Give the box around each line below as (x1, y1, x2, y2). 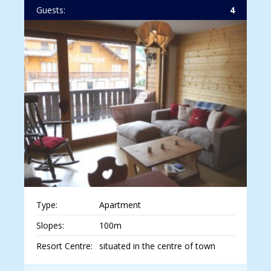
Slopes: (36, 220, 64, 232)
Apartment (99, 199, 141, 211)
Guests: (36, 4, 65, 16)
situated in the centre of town (99, 240, 215, 252)
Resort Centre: (36, 240, 93, 252)
